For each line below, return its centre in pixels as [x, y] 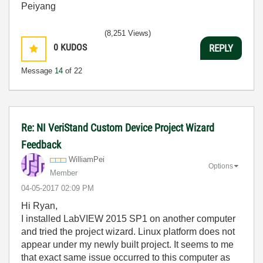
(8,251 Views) [128, 33]
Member [64, 173]
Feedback [41, 145]
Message [38, 71]
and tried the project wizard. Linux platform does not [128, 232]
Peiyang [38, 6]
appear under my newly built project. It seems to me [127, 245]
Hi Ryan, [39, 206]
